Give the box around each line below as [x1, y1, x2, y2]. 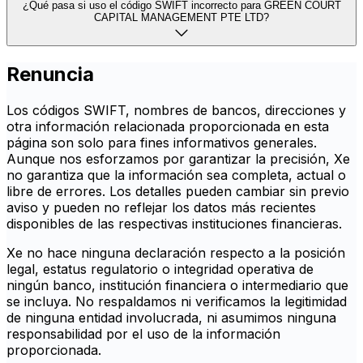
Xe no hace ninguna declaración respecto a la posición [6, 245, 345, 262]
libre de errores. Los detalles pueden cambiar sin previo [6, 183, 349, 200]
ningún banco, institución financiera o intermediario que [6, 277, 348, 294]
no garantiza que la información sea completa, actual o [6, 167, 346, 184]
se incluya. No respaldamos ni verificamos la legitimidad [6, 293, 347, 310]
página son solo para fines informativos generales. [6, 135, 317, 152]
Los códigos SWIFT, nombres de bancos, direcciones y [6, 102, 346, 119]
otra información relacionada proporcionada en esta [6, 118, 329, 135]
